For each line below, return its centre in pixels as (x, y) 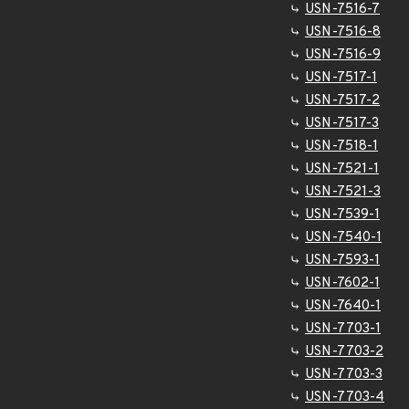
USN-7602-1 (342, 283)
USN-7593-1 (342, 261)
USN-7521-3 (343, 192)
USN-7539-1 (342, 215)
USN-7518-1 (341, 147)
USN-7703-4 (345, 398)
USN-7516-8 (343, 32)
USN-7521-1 (342, 169)
